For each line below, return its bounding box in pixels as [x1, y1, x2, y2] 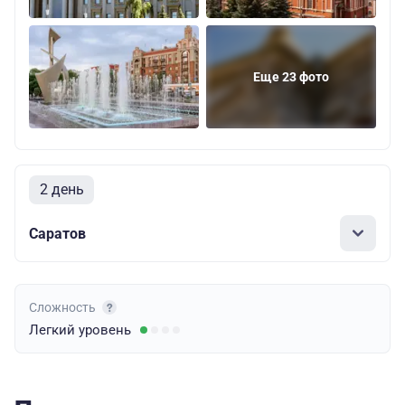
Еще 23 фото [253, 70, 329, 84]
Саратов [29, 224, 86, 242]
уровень [79, 322, 131, 339]
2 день [39, 181, 84, 199]
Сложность [29, 300, 99, 316]
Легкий [29, 322, 79, 339]
